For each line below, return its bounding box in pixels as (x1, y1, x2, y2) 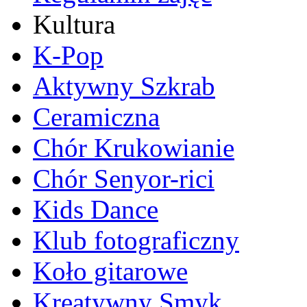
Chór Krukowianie (33, 133, 234, 163)
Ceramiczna (33, 102, 160, 132)
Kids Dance (33, 195, 158, 225)
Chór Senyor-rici (33, 164, 214, 194)
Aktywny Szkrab (33, 71, 215, 101)
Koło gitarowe (33, 256, 188, 286)
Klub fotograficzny (33, 225, 239, 256)
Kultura (33, 10, 115, 40)
